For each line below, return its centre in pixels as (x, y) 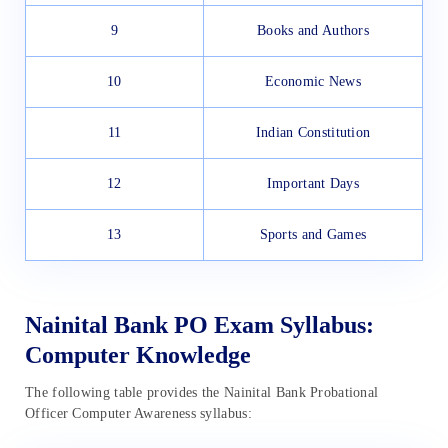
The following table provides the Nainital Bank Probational (202, 393)
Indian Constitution (313, 133)
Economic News (313, 82)
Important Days (313, 184)
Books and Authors (313, 31)
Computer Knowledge (138, 355)
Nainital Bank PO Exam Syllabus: (199, 325)
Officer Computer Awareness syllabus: (138, 414)
